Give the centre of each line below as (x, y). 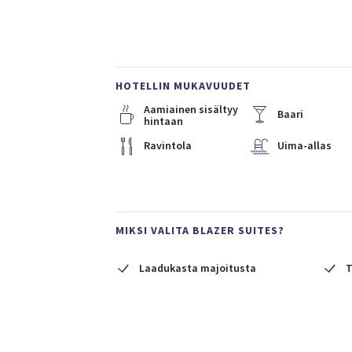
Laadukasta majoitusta (198, 268)
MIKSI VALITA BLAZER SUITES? (200, 230)
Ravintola (168, 145)
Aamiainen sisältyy (191, 109)
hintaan (163, 121)
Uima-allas (304, 145)
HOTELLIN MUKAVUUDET (183, 86)
